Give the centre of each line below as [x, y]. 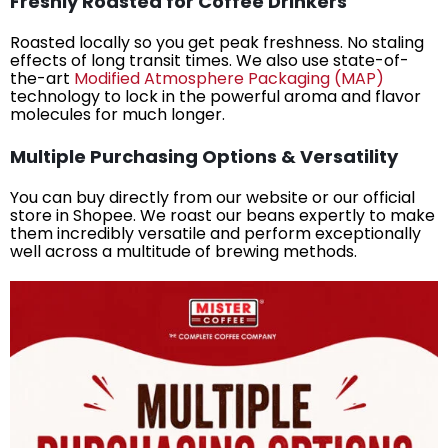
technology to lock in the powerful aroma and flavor [215, 96]
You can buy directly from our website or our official [212, 197]
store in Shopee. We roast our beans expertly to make [222, 215]
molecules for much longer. [117, 114]
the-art [42, 78]
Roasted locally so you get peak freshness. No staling [217, 42]
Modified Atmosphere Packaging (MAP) [229, 78]
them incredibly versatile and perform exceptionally [215, 233]
